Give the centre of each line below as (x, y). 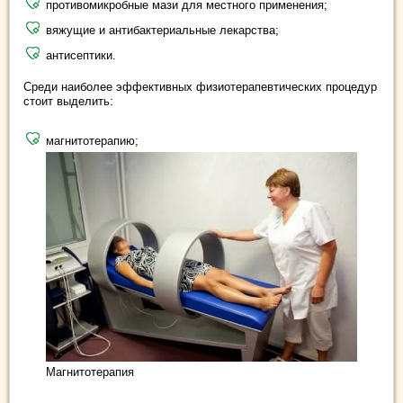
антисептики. (81, 55)
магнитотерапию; (92, 140)
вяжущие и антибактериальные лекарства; (162, 30)
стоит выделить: (68, 101)
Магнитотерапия (90, 372)
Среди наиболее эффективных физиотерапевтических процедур (200, 86)
